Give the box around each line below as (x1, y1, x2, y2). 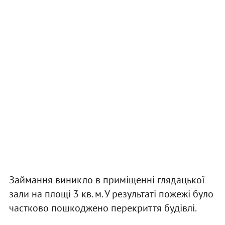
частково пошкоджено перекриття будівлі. (9, 201, 197, 215)
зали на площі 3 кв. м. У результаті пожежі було (9, 187, 213, 201)
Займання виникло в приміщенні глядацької (9, 173, 205, 187)
